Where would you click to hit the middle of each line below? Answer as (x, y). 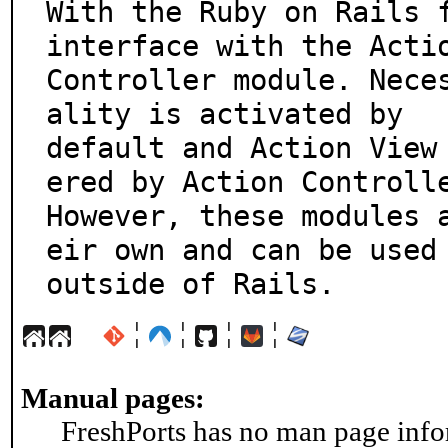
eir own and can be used (241, 250)
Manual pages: (113, 398)
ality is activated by (224, 114)
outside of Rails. (190, 284)
